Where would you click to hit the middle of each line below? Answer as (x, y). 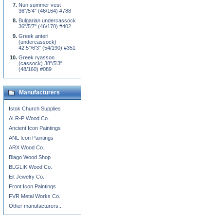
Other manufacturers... (36, 206)
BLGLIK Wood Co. (30, 167)
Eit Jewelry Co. (27, 177)
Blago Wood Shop (30, 157)
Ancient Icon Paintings (35, 128)
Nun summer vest (40, 5)
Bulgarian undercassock (47, 20)
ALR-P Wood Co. (29, 118)
